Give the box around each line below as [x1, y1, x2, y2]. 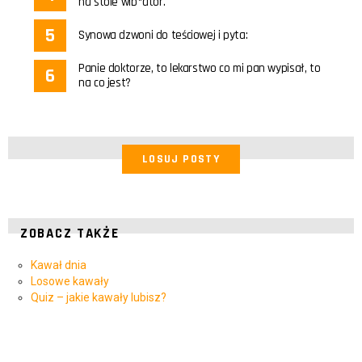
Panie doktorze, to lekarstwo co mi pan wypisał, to [78, 61, 321, 77]
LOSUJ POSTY [141, 152, 221, 167]
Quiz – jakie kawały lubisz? [31, 291, 166, 305]
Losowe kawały [31, 275, 109, 288]
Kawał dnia [31, 259, 86, 272]
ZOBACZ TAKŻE [20, 225, 120, 243]
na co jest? [78, 75, 131, 91]
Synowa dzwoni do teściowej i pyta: [78, 27, 248, 44]
